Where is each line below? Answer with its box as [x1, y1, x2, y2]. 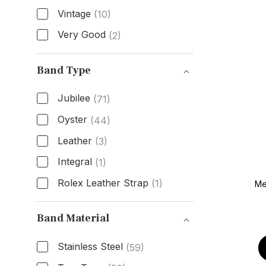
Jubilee [57, 92, 90, 104]
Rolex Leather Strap [57, 176, 148, 189]
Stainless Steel [57, 240, 123, 252]
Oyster [57, 113, 87, 125]
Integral [57, 156, 92, 168]
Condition [36, 47, 100, 65]
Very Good [57, 28, 106, 41]
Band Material [36, 211, 109, 226]
